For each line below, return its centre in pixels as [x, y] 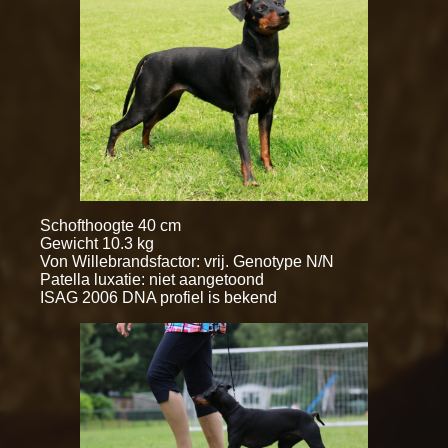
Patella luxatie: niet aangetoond [152, 279]
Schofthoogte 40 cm [110, 225]
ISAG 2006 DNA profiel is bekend [158, 297]
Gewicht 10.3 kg [97, 243]
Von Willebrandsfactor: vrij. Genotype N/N [187, 261]
